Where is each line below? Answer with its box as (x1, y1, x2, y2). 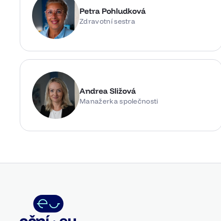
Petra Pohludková (79, 5, 146, 16)
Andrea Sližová (79, 85, 136, 96)
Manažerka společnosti (79, 96, 158, 106)
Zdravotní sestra (79, 16, 136, 26)
